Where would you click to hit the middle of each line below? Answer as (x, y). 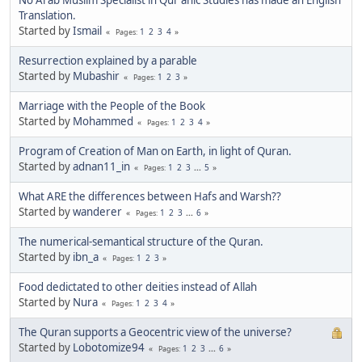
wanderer (97, 211)
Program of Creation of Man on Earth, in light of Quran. (155, 151)
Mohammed (103, 121)
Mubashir (96, 76)
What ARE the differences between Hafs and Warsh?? (150, 196)
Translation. (47, 15)
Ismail (87, 30)
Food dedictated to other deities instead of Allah (138, 286)
